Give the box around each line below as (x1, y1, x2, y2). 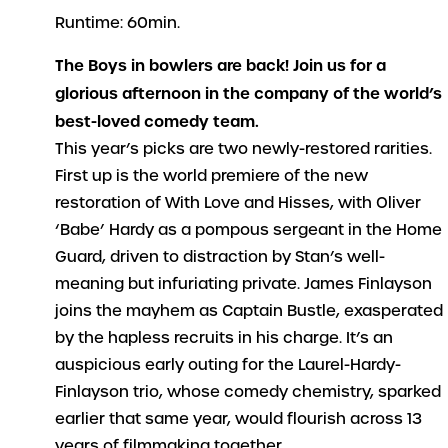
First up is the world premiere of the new (55, 166, 369, 187)
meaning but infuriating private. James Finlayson (55, 274, 433, 295)
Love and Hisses (204, 193, 331, 214)
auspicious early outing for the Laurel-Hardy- (55, 355, 402, 376)
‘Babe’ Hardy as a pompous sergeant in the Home (55, 220, 443, 241)
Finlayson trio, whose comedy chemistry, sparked (55, 382, 442, 403)
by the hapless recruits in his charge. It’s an (55, 328, 394, 349)
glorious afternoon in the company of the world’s (55, 83, 443, 105)
